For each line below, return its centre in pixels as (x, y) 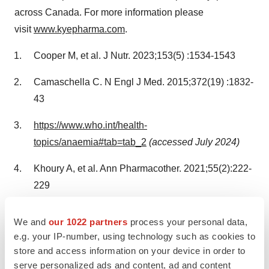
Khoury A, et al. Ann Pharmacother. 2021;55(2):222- (143, 168)
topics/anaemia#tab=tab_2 (90, 142)
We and (31, 222)
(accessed (172, 142)
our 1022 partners (88, 222)
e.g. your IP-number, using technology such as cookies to (134, 236)
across (30, 12)
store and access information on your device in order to (130, 250)
